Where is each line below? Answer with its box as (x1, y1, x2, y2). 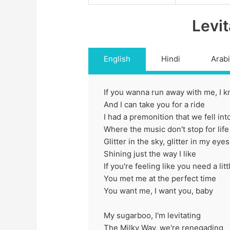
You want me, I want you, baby (104, 185, 214, 196)
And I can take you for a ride (104, 99, 205, 109)
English (104, 54, 131, 64)
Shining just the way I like (104, 148, 197, 159)
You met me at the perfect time (104, 173, 217, 183)
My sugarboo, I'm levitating (104, 210, 201, 220)
